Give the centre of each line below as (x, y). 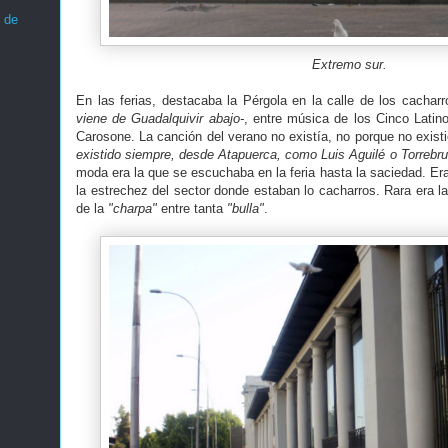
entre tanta (194, 209)
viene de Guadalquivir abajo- (160, 119)
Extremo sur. (349, 65)
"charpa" (134, 209)
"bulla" (245, 209)
